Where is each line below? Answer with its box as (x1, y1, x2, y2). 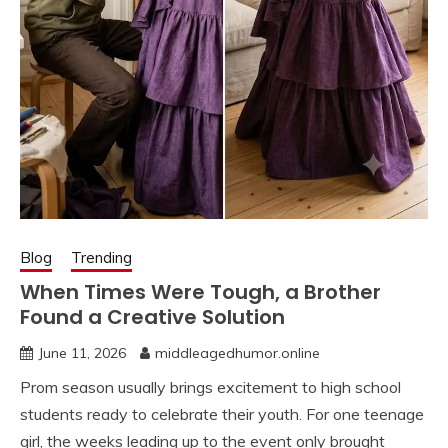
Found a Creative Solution (20, 303, 285, 332)
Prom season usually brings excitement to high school (20, 377, 401, 398)
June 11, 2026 (38, 344, 126, 363)
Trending (71, 248, 132, 268)
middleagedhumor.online (155, 344, 320, 363)
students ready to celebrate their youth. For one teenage (20, 404, 424, 425)
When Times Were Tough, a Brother (20, 278, 381, 307)
